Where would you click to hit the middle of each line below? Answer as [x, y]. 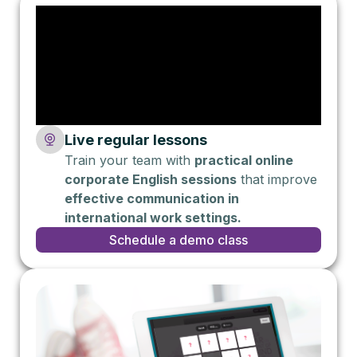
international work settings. [153, 217]
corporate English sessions [151, 179]
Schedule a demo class [178, 239]
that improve [277, 179]
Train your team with [129, 160]
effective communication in [152, 198]
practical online [244, 160]
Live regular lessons [136, 139]
